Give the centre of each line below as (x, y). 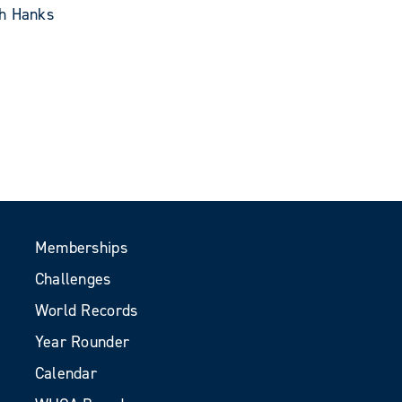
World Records (86, 310)
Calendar (66, 373)
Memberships (81, 248)
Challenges (73, 279)
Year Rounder (82, 342)
